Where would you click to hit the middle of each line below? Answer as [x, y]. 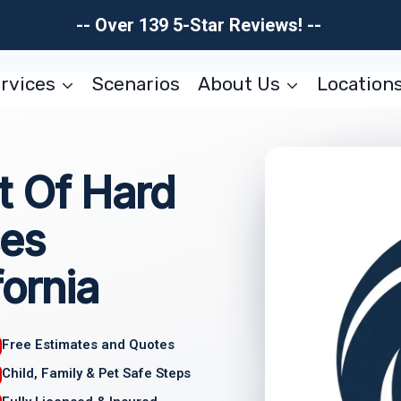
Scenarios [137, 84]
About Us [239, 84]
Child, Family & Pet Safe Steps [97, 373]
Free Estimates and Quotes [89, 345]
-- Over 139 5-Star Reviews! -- [200, 25]
